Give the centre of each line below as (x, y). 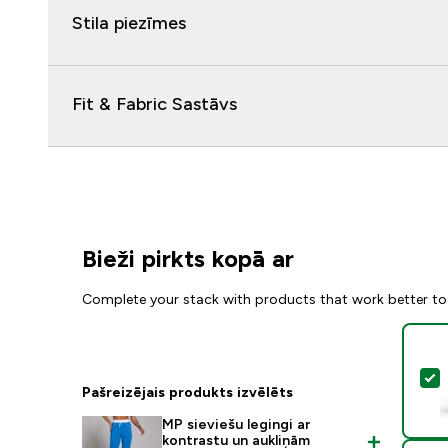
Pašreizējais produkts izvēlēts (188, 392)
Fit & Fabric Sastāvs (154, 104)
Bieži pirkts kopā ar (188, 258)
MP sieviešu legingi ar (236, 424)
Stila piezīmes (129, 23)
